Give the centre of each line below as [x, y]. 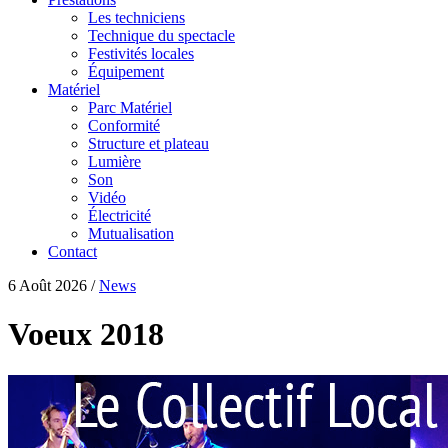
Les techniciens [136, 17]
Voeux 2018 [86, 334]
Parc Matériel [130, 107]
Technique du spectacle [161, 35]
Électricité [119, 215]
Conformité [124, 125]
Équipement [126, 71]
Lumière [114, 161]
